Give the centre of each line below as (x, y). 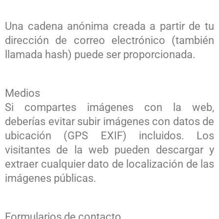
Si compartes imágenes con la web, (109, 107)
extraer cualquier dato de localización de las (109, 164)
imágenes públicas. (51, 178)
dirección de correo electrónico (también (109, 40)
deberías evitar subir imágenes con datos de (109, 121)
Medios (22, 93)
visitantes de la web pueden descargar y (109, 150)
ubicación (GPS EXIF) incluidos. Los (109, 135)
